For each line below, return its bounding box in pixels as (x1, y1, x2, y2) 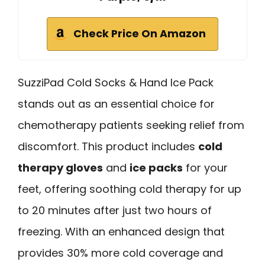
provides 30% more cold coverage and (18, 245, 223, 261)
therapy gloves (18, 160, 103, 176)
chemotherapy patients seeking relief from (18, 118, 244, 133)
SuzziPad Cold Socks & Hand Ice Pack (18, 75, 214, 91)
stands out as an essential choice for (18, 96, 215, 112)
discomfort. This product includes (18, 139, 198, 154)
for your (183, 160, 228, 176)
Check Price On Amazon (73, 27, 206, 41)
